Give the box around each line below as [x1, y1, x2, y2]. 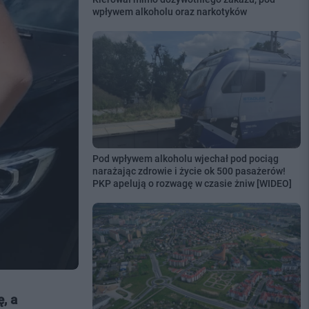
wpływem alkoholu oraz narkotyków [92, 6, 247, 17]
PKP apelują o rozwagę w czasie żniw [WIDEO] [92, 177, 292, 189]
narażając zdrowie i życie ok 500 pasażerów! [92, 165, 286, 177]
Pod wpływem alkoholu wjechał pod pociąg [92, 152, 279, 164]
